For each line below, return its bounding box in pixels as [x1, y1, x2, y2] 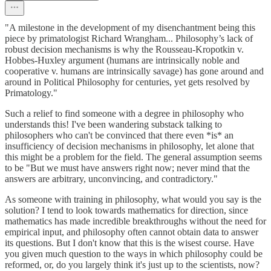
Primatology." [5, 88, 57, 99]
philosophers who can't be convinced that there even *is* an [5, 130, 233, 141]
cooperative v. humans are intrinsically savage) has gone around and [5, 66, 264, 77]
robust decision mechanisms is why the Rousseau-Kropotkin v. [5, 44, 244, 55]
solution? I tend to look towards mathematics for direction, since [5, 205, 248, 216]
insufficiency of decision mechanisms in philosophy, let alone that [5, 141, 254, 152]
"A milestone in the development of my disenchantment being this [5, 22, 255, 33]
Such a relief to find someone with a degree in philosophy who [5, 108, 244, 119]
